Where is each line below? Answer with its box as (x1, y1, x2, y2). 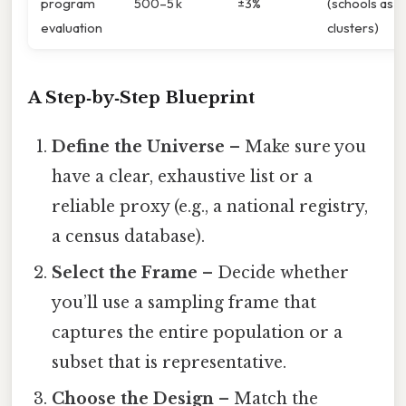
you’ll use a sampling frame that (52, 293, 317, 314)
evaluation (41, 19, 102, 37)
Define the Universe (52, 137, 226, 158)
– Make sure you (225, 137, 367, 158)
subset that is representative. (52, 353, 287, 373)
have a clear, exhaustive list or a (52, 167, 314, 188)
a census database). (52, 227, 206, 247)
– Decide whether (198, 263, 350, 284)
